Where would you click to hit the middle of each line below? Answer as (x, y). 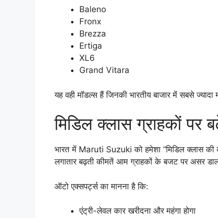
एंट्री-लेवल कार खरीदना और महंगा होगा (137, 211)
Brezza (93, 34)
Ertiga (91, 46)
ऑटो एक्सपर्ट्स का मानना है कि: (101, 186)
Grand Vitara (104, 70)
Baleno (93, 9)
